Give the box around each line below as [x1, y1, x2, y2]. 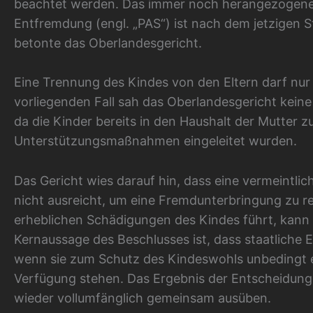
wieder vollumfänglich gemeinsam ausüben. [14, 291, 271, 306]
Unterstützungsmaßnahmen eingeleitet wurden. [14, 133, 297, 149]
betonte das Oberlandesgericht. [14, 35, 202, 50]
